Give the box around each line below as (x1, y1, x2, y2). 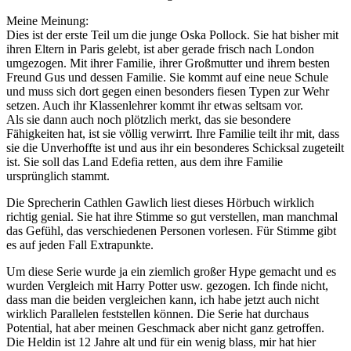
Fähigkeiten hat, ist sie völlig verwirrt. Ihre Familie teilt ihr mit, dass (6, 126, 339, 140)
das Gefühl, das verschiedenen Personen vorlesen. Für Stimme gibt (6, 223, 336, 237)
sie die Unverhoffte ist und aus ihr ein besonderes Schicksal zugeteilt (6, 140, 344, 154)
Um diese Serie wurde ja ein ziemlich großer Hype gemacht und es (6, 264, 336, 278)
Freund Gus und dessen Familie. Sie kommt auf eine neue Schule (6, 70, 328, 84)
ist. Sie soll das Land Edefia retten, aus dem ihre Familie (6, 154, 283, 168)
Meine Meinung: (6, 13, 89, 27)
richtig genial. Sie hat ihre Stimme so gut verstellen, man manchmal (6, 209, 338, 223)
